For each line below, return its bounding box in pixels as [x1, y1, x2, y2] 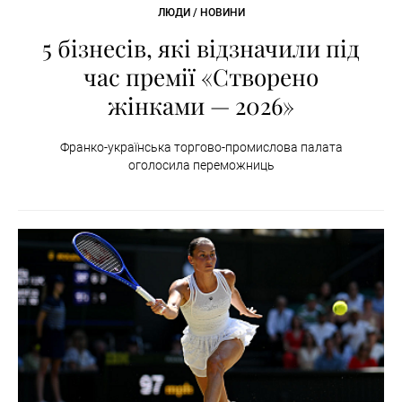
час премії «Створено [83, 60, 319, 92]
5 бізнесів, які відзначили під [42, 31, 360, 64]
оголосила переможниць [127, 157, 275, 172]
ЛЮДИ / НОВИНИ [157, 5, 245, 19]
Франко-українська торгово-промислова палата [59, 139, 343, 154]
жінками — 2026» [108, 89, 294, 121]
